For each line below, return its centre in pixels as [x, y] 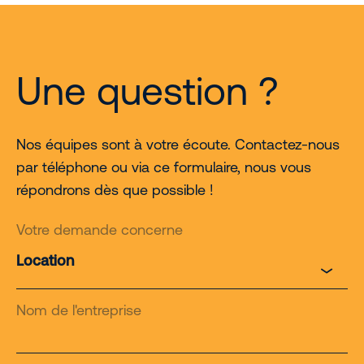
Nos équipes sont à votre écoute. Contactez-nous [178, 144]
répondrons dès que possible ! [115, 189]
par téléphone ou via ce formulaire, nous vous [164, 167]
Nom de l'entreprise [79, 310]
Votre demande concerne [100, 229]
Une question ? [147, 90]
